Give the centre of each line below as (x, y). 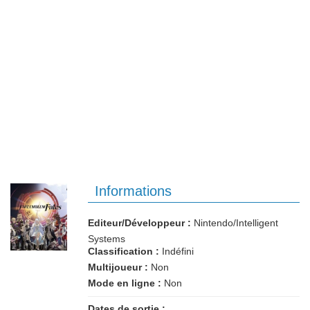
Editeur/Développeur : (139, 223)
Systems (107, 239)
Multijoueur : (118, 267)
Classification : (124, 251)
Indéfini (176, 251)
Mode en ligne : (125, 283)
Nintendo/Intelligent (235, 223)
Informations (133, 191)
